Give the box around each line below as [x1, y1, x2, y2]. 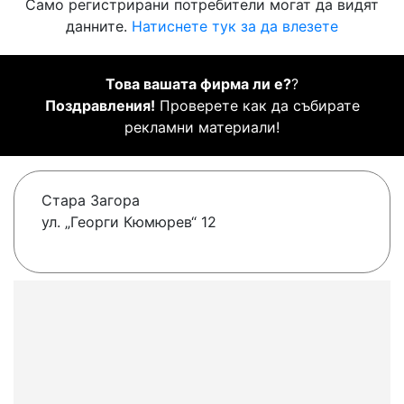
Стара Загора [41, 191, 140, 210]
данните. [66, 17, 132, 36]
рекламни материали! [124, 118, 280, 137]
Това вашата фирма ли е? [106, 75, 291, 94]
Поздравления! [44, 96, 155, 115]
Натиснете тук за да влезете [132, 17, 338, 36]
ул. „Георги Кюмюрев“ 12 [41, 213, 216, 232]
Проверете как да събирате [154, 96, 360, 115]
